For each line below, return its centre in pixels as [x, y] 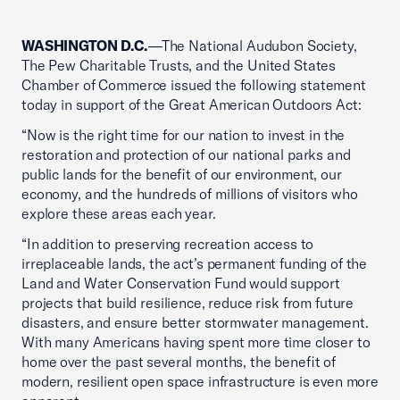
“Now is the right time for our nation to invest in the [183, 135]
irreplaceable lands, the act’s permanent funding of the [195, 264]
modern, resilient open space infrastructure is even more [200, 382]
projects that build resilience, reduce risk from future [188, 303]
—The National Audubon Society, [252, 46]
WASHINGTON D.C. [85, 46]
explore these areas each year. [119, 214]
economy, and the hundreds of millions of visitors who [190, 194]
